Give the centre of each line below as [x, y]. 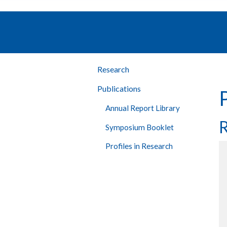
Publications [119, 89]
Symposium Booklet [140, 127]
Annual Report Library [143, 108]
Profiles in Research [139, 146]
